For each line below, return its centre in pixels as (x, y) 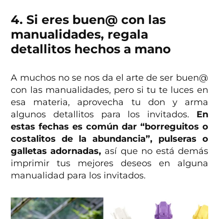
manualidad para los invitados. (78, 176)
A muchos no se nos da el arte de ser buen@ (109, 78)
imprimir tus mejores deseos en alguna (109, 164)
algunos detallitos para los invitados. (104, 115)
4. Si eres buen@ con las (88, 20)
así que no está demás (155, 151)
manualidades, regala (80, 34)
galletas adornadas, (56, 151)
